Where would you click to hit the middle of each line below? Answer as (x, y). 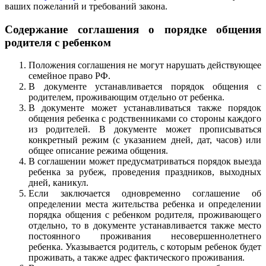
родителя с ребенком (58, 42)
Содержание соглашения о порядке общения (133, 29)
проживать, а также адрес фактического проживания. (137, 258)
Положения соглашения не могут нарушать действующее (145, 65)
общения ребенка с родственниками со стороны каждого (145, 119)
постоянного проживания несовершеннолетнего (145, 236)
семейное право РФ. (69, 76)
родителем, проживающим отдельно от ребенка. (126, 97)
